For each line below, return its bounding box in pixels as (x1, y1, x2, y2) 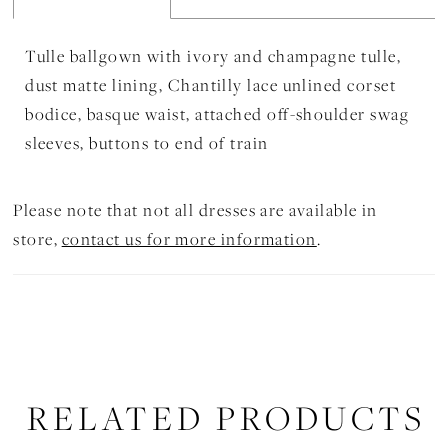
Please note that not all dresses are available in (13, 197, 378, 222)
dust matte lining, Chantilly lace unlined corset (25, 73, 396, 98)
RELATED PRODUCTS (27, 394, 426, 441)
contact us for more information (61, 226, 317, 251)
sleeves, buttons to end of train (25, 131, 269, 156)
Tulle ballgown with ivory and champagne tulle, (25, 44, 402, 69)
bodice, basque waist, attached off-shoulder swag (25, 102, 409, 127)
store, (13, 226, 62, 251)
